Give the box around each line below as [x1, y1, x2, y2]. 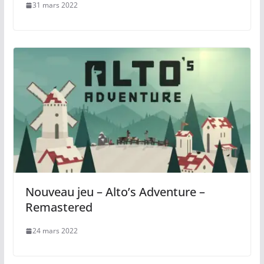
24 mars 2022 [32, 226, 78, 236]
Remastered [25, 199, 93, 216]
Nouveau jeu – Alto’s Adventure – [25, 184, 205, 200]
